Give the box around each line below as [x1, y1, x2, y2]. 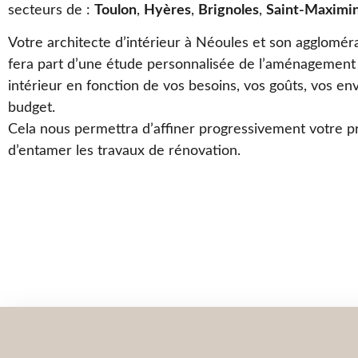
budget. [8, 101, 55, 116]
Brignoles [198, 2, 259, 18]
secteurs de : [8, 2, 94, 18]
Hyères [144, 2, 191, 18]
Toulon [94, 2, 137, 18]
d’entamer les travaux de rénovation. [8, 144, 241, 159]
